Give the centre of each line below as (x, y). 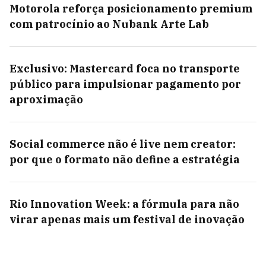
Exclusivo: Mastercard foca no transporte (125, 69)
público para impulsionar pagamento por (125, 84)
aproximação (46, 99)
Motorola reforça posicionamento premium (131, 9)
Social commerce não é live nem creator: (123, 144)
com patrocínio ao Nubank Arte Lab (109, 24)
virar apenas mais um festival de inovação (127, 219)
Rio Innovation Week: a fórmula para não (124, 204)
